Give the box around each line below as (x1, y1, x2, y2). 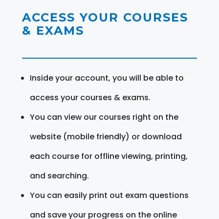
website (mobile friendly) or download (29, 131, 182, 142)
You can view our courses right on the (29, 111, 178, 123)
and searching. (29, 170, 89, 181)
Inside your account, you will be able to (29, 72, 184, 84)
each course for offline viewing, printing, (29, 150, 188, 162)
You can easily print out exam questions (29, 189, 189, 201)
